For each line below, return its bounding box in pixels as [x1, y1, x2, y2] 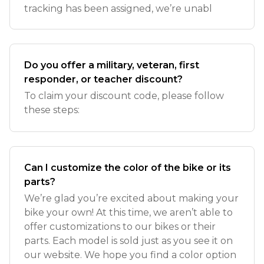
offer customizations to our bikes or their [24, 221, 216, 232]
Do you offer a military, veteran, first [24, 60, 199, 71]
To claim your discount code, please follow [24, 90, 224, 101]
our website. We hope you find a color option [24, 249, 236, 260]
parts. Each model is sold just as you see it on [24, 235, 233, 246]
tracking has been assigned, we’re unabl [24, 3, 212, 14]
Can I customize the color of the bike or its [24, 162, 231, 173]
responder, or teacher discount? [24, 74, 183, 85]
